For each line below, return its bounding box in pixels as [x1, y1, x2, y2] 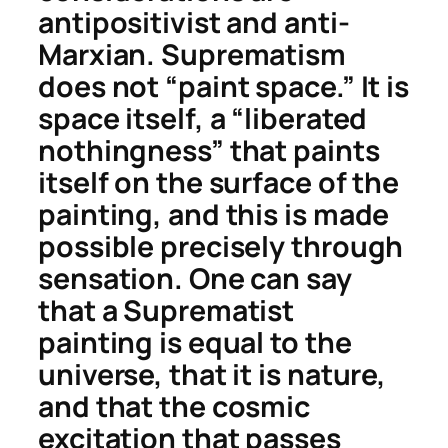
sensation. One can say [38, 259, 352, 299]
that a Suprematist [38, 291, 295, 331]
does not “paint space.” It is [38, 67, 410, 107]
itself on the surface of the [38, 163, 400, 203]
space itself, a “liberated [38, 99, 368, 139]
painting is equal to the [38, 323, 352, 363]
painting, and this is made [38, 195, 390, 235]
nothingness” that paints [38, 131, 380, 171]
